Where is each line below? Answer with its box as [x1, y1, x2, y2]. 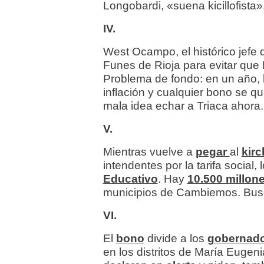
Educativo [103, 173, 158, 186]
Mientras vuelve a [103, 146, 196, 159]
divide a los [147, 232, 207, 245]
